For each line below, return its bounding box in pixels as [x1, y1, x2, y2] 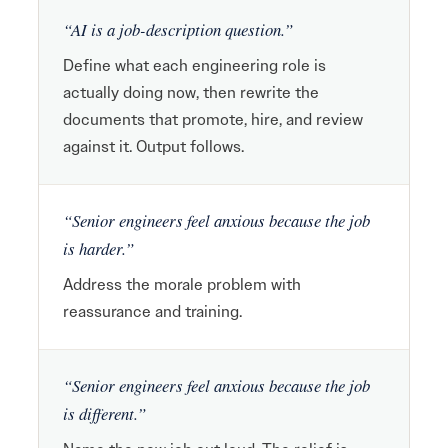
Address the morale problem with [63, 274, 301, 295]
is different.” [63, 402, 146, 425]
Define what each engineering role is [63, 55, 326, 76]
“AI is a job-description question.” [63, 18, 293, 41]
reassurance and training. [63, 301, 242, 322]
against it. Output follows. [63, 136, 244, 157]
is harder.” [63, 237, 134, 260]
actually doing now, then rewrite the [63, 82, 319, 103]
